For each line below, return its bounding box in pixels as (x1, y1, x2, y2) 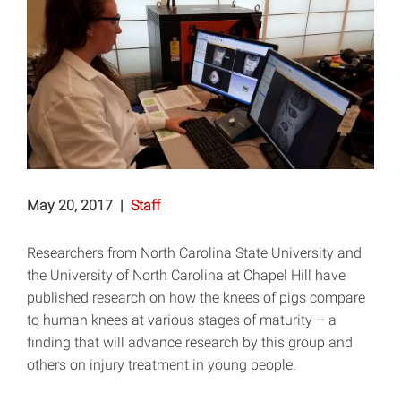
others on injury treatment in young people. (27, 356, 296, 374)
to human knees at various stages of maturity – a (27, 311, 337, 329)
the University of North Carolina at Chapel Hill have (27, 267, 346, 285)
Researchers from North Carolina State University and (27, 244, 362, 262)
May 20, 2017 (27, 197, 113, 215)
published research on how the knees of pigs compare (27, 289, 365, 307)
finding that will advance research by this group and (27, 334, 353, 352)
